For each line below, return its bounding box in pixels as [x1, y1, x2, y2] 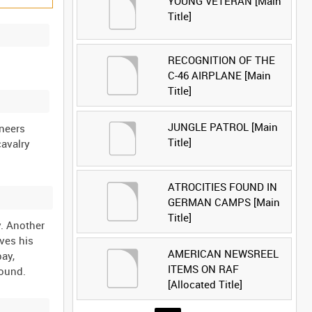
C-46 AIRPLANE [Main [167, 68, 271, 83]
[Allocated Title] [167, 276, 242, 291]
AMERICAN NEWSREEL [167, 246, 279, 260]
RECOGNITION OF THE [167, 53, 275, 68]
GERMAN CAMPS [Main [167, 194, 280, 209]
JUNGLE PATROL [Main [167, 120, 278, 134]
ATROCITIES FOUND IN [167, 179, 277, 194]
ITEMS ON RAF [167, 261, 239, 276]
